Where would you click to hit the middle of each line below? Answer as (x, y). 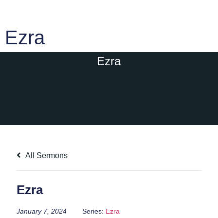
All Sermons (45, 156)
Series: (94, 211)
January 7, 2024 (41, 211)
